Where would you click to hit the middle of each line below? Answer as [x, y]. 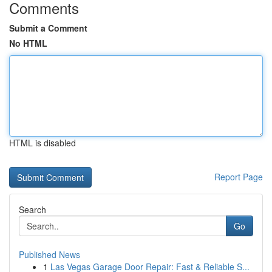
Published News [49, 254]
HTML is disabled [42, 143]
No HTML [28, 43]
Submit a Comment [48, 28]
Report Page [239, 177]
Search [32, 209]
